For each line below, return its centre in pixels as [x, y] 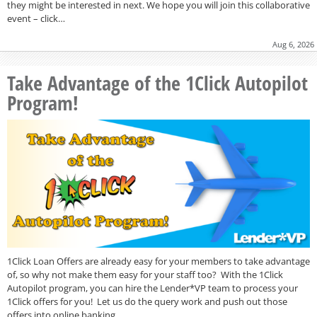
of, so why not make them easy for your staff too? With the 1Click [145, 275]
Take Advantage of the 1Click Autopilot [157, 83]
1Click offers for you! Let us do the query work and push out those [147, 302]
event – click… [36, 18]
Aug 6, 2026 [293, 44]
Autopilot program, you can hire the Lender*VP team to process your [152, 288]
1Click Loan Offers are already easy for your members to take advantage [158, 261]
